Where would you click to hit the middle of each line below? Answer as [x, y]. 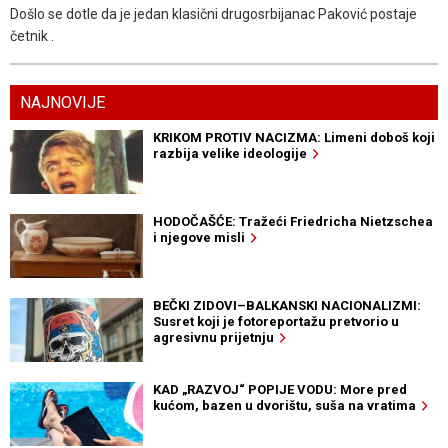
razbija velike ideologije [232, 153]
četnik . [32, 35]
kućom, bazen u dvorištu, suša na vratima [287, 405]
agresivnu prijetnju [216, 337]
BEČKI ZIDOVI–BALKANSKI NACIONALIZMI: [286, 305]
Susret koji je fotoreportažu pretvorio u [275, 321]
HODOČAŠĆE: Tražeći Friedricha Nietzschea [292, 221]
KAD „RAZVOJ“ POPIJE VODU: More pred [279, 389]
